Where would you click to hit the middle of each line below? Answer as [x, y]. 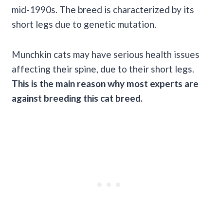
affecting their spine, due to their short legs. [103, 69]
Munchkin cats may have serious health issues [106, 54]
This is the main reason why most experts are [105, 83]
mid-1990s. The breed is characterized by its [103, 9]
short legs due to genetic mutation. [84, 24]
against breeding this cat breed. [77, 98]
